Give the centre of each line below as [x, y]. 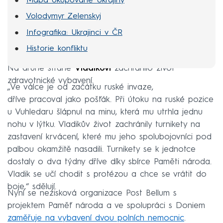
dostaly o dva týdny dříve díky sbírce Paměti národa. [110, 162]
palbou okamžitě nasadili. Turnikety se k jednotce [102, 149]
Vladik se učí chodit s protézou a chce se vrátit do [107, 174]
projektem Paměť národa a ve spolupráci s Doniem [106, 206]
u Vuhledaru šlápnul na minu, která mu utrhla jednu [105, 112]
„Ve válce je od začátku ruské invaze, [80, 87]
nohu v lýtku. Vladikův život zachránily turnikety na [104, 124]
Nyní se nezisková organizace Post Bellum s [92, 193]
